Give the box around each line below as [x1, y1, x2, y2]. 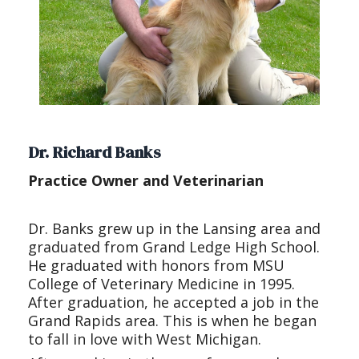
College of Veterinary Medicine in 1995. [28, 273, 295, 293]
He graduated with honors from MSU [28, 255, 284, 275]
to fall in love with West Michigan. [28, 329, 261, 349]
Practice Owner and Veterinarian [28, 170, 264, 190]
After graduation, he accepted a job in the [28, 292, 319, 312]
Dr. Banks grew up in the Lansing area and [28, 218, 321, 238]
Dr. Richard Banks [28, 140, 161, 163]
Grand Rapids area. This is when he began [28, 310, 317, 330]
